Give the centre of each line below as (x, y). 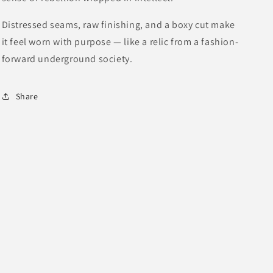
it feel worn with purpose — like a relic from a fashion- (120, 42)
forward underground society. (67, 59)
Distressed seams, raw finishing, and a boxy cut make (118, 25)
